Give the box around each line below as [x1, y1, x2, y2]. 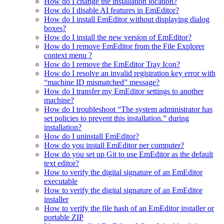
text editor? [44, 159, 79, 168]
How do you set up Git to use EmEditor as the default [44, 150, 213, 159]
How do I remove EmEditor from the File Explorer [44, 42, 204, 51]
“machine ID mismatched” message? [44, 78, 159, 87]
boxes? [44, 24, 66, 33]
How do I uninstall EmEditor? [44, 132, 139, 141]
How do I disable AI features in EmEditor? [44, 6, 179, 15]
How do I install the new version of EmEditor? [44, 33, 191, 42]
